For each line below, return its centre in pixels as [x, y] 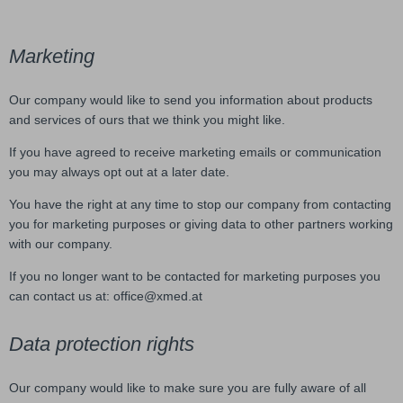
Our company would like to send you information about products [191, 99]
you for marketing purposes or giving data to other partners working [201, 224]
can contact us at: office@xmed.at [106, 296]
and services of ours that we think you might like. [147, 119]
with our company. [61, 243]
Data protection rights [102, 344]
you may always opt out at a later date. [119, 171]
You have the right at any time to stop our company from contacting [200, 204]
